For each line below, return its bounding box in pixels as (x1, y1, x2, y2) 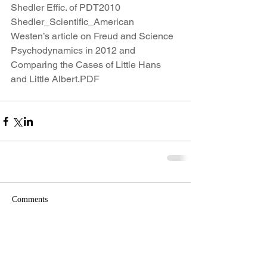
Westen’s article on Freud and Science (11, 30, 173, 42)
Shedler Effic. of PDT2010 (11, 2, 120, 13)
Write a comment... (22, 241, 94, 251)
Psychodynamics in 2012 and (11, 45, 138, 56)
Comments (12, 195, 48, 204)
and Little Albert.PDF (11, 73, 100, 85)
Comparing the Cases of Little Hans (11, 59, 163, 70)
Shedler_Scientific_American (11, 16, 134, 27)
